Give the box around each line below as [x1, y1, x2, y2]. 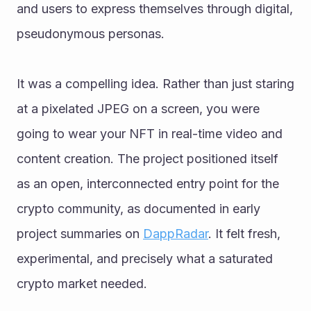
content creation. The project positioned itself [17, 151, 278, 166]
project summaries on [17, 226, 143, 241]
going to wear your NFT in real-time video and [17, 126, 283, 141]
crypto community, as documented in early [17, 201, 260, 216]
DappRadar [143, 226, 208, 241]
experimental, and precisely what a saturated [17, 251, 273, 266]
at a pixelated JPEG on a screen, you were [17, 101, 260, 116]
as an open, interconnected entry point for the [17, 176, 279, 191]
